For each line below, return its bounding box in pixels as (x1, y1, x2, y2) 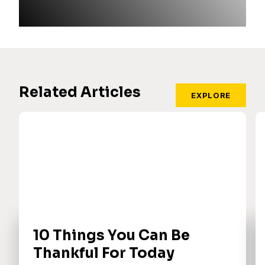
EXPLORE (191, 91, 231, 101)
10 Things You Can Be (33, 227, 190, 245)
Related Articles (19, 83, 141, 102)
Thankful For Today (33, 244, 174, 263)
